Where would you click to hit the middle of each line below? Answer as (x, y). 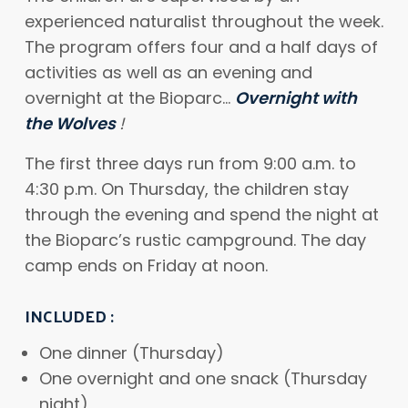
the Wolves (72, 123)
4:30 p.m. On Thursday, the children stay (187, 189)
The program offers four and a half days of (201, 47)
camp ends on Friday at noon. (146, 265)
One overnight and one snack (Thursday (203, 378)
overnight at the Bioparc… (130, 98)
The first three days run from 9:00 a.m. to (190, 163)
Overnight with (296, 98)
